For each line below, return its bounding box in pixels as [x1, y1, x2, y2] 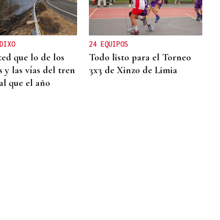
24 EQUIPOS [89, 39, 129, 48]
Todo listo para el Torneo [89, 51, 192, 63]
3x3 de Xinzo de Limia [89, 64, 178, 76]
